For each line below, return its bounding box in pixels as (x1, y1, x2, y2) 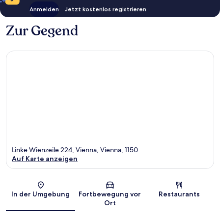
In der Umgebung (11, 190, 70, 199)
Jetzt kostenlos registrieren (65, 5, 146, 13)
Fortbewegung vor (79, 190, 141, 199)
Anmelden (29, 5, 59, 13)
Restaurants (159, 190, 200, 199)
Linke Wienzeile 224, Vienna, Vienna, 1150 (12, 145, 138, 155)
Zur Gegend (6, 21, 78, 40)
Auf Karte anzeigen (12, 154, 78, 164)
